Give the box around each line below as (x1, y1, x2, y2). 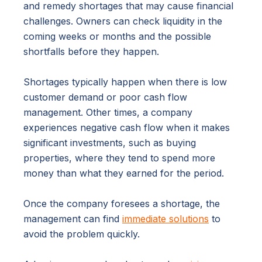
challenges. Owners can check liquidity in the (23, 15, 222, 27)
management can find (23, 212, 122, 225)
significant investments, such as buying (23, 136, 196, 149)
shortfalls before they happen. (23, 45, 159, 57)
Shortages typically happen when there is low (23, 75, 227, 88)
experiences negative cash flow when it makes (23, 121, 230, 133)
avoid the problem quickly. (23, 227, 140, 240)
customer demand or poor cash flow (23, 91, 187, 103)
